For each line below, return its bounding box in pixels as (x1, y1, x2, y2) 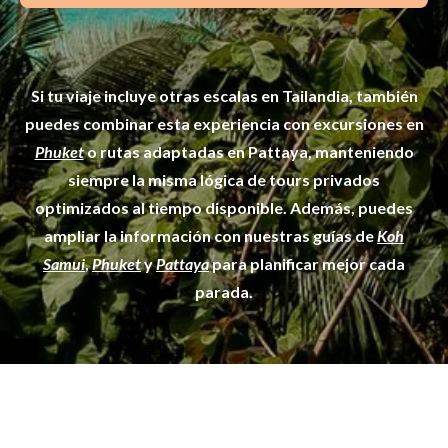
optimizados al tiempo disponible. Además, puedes (35, 197, 413, 217)
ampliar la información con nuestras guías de (44, 225, 377, 245)
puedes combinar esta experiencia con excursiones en (24, 113, 424, 133)
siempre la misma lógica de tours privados (68, 169, 380, 189)
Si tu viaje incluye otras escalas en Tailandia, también (30, 85, 418, 105)
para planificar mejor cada (209, 253, 405, 273)
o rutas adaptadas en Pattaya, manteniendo (83, 141, 414, 161)
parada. (195, 281, 253, 301)
